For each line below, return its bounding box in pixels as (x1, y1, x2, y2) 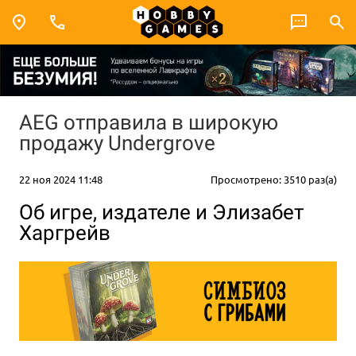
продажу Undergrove (19, 130, 215, 155)
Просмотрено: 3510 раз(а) (211, 172, 337, 186)
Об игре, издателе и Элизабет (19, 200, 304, 225)
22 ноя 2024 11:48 (19, 172, 103, 186)
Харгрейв (19, 221, 110, 246)
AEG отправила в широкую (19, 110, 278, 134)
